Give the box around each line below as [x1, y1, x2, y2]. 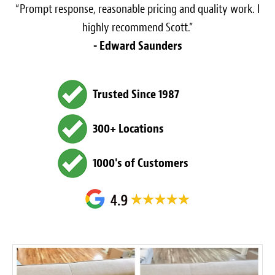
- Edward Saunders [93, 37, 182, 53]
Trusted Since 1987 [93, 86, 179, 102]
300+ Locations [93, 120, 164, 136]
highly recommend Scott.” [82, 19, 193, 35]
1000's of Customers [93, 155, 188, 171]
